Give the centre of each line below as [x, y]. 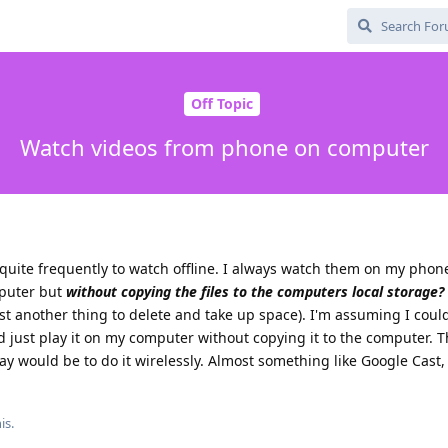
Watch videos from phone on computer [224, 146]
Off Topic [221, 104]
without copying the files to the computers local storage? [255, 291]
